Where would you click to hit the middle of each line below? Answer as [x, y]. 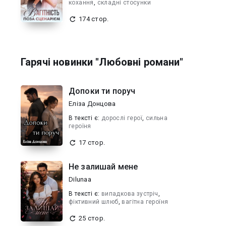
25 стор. [92, 218]
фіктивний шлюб [94, 202]
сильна [157, 118]
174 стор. [94, 19]
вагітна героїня [145, 202]
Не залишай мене [103, 167]
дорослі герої [122, 118]
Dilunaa [80, 179]
